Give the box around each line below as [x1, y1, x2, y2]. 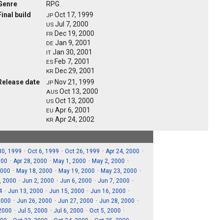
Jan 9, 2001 [54, 39, 91, 47]
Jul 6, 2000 [53, 207, 83, 215]
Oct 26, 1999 [65, 147, 100, 155]
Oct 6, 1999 [27, 147, 59, 155]
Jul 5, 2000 [17, 207, 48, 215]
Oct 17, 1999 [53, 11, 93, 19]
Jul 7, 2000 [54, 20, 88, 28]
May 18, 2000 [16, 167, 53, 175]
